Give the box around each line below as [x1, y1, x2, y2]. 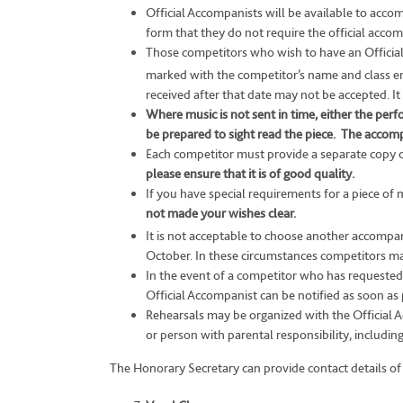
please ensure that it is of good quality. [146, 166, 354, 182]
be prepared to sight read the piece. [146, 126, 336, 142]
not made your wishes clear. [146, 205, 296, 221]
